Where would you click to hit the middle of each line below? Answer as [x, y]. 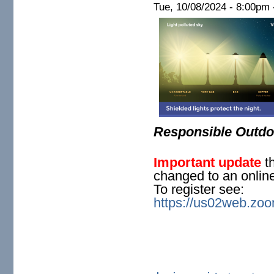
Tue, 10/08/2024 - [195, 7]
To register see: [199, 190]
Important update [208, 163]
